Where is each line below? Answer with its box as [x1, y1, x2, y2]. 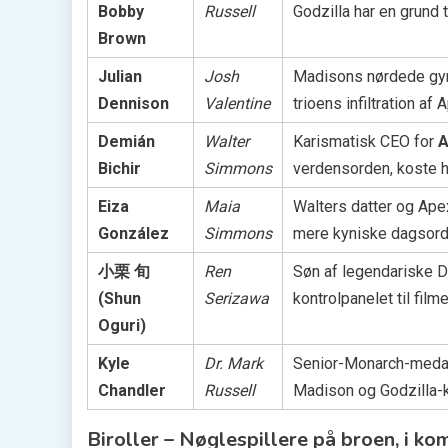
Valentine [204, 93, 270, 113]
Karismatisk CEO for [293, 131, 438, 151]
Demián [98, 131, 155, 151]
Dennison [98, 93, 169, 113]
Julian [98, 66, 142, 86]
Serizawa [204, 288, 269, 308]
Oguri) [98, 315, 146, 335]
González [98, 223, 169, 243]
